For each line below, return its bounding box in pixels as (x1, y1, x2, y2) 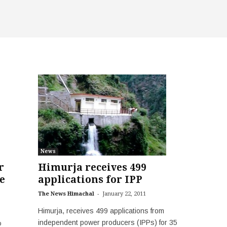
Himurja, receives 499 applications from (37, 207, 164, 215)
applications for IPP (37, 174, 142, 185)
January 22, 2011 (102, 191, 146, 197)
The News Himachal (37, 191, 94, 197)
